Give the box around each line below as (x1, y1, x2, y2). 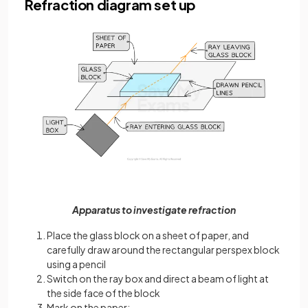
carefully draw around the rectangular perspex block (47, 243, 280, 256)
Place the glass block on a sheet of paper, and (47, 229, 249, 242)
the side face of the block (47, 287, 160, 300)
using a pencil (47, 258, 106, 271)
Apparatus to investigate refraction (72, 203, 236, 217)
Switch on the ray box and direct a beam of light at (47, 272, 269, 285)
